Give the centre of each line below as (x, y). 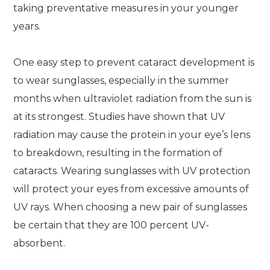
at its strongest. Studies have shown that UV (119, 117)
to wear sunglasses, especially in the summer (121, 80)
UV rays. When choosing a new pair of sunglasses (130, 207)
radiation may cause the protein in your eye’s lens (132, 135)
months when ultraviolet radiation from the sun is (133, 99)
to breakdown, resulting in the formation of (118, 153)
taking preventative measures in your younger (126, 8)
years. (27, 26)
